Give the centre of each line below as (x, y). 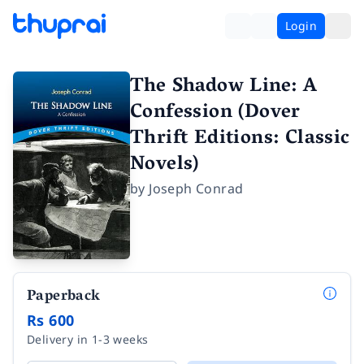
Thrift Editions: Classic (240, 139)
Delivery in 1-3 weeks (88, 339)
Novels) (165, 165)
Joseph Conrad (196, 188)
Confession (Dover (215, 113)
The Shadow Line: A (224, 87)
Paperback (64, 297)
